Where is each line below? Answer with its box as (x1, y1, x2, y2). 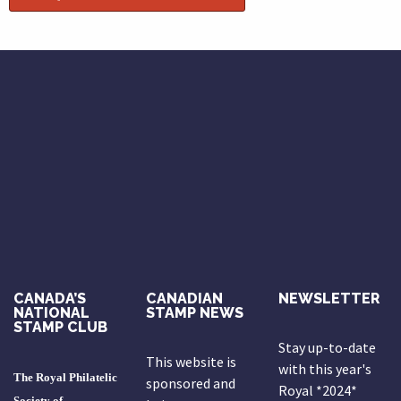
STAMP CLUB (13, 319, 107, 337)
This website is (145, 353, 236, 371)
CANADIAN (145, 290, 223, 308)
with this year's (277, 360, 371, 379)
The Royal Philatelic (13, 371, 117, 385)
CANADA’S (13, 290, 86, 308)
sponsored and (145, 374, 235, 393)
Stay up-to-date (277, 338, 376, 357)
